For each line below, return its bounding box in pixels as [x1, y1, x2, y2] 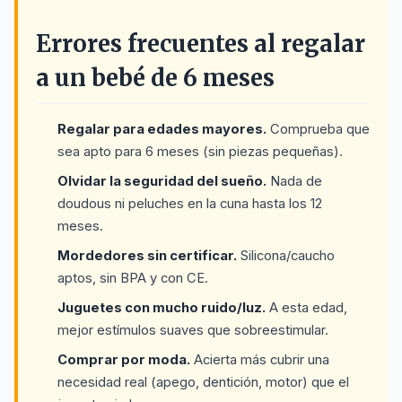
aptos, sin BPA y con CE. [57, 270, 208, 286]
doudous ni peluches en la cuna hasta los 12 [57, 196, 322, 212]
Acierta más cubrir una [190, 352, 329, 368]
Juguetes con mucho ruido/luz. [57, 300, 266, 316]
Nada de [267, 173, 322, 189]
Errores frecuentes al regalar [36, 30, 365, 58]
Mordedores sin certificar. [57, 248, 237, 264]
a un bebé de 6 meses [36, 64, 275, 92]
